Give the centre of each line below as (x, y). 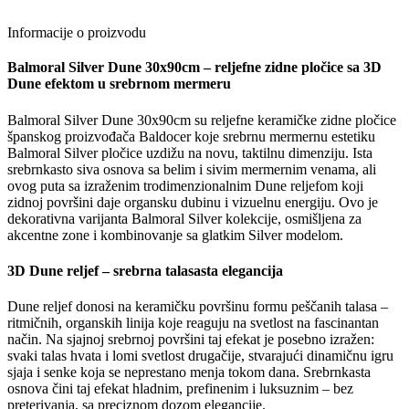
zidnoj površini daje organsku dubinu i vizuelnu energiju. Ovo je (193, 202)
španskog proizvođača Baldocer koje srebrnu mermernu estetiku (191, 136)
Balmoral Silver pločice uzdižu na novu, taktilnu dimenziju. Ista (190, 152)
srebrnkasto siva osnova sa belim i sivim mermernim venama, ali (192, 169)
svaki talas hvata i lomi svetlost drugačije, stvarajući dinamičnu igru (200, 356)
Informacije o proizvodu (77, 32)
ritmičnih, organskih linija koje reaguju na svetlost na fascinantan (193, 323)
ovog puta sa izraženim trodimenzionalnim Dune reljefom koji (185, 185)
